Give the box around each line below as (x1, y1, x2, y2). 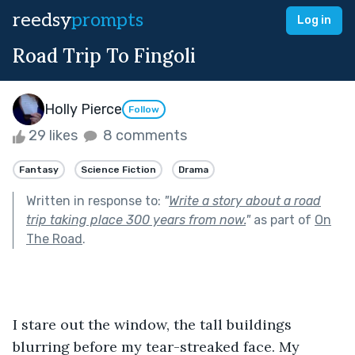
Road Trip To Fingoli (13, 44, 196, 68)
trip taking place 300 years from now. (26, 212, 246, 227)
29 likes (25, 127, 81, 144)
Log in (297, 13, 331, 27)
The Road (26, 231, 82, 246)
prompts (71, 9, 143, 32)
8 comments (100, 127, 187, 144)
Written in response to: (26, 193, 164, 208)
